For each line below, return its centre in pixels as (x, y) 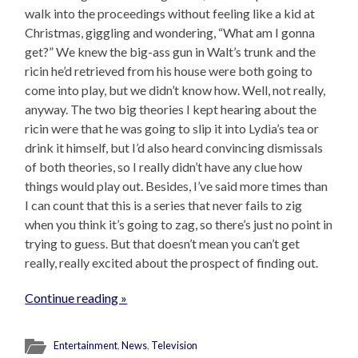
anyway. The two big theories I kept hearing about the (171, 109)
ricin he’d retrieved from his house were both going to (169, 71)
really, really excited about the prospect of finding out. (172, 263)
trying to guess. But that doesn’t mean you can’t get (163, 244)
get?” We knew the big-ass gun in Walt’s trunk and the (171, 52)
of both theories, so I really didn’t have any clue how (164, 167)
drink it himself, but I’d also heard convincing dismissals (174, 148)
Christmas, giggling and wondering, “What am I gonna (170, 33)
